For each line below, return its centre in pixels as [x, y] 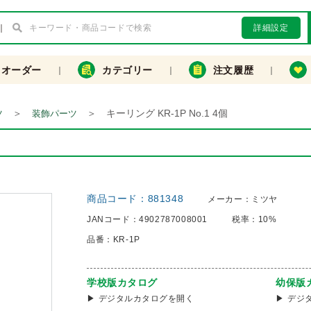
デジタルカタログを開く [146, 299]
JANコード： [113, 219]
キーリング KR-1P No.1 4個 [167, 113]
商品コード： [117, 199]
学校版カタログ [122, 283]
